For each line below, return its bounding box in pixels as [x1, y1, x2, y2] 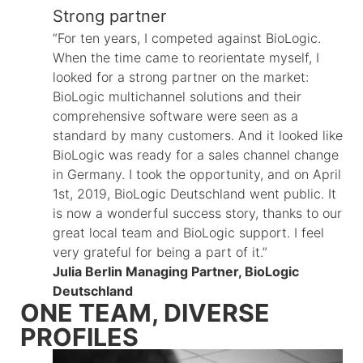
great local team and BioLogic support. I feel [53, 224, 324, 241]
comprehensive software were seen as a [53, 108, 298, 125]
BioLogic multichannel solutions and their [53, 88, 301, 105]
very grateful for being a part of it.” [53, 244, 267, 261]
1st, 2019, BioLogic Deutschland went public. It [53, 186, 336, 203]
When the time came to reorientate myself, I [53, 49, 319, 66]
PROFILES [20, 322, 139, 352]
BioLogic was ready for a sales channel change [53, 147, 339, 164]
